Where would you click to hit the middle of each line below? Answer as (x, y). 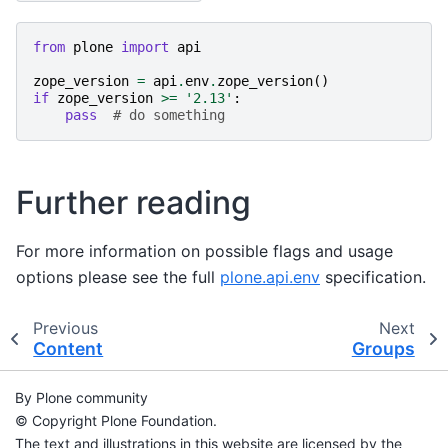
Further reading (133, 202)
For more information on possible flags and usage (204, 250)
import (145, 46)
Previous (65, 327)
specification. (373, 276)
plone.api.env (270, 276)
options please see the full (118, 276)
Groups (383, 348)
